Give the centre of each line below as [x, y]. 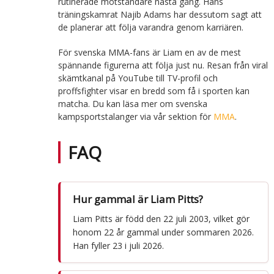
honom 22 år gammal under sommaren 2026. [163, 232]
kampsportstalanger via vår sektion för [135, 117]
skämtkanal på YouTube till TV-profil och [138, 78]
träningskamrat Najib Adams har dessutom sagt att [160, 15]
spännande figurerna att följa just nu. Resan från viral [163, 65]
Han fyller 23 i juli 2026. [118, 246]
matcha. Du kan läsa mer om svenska [132, 104]
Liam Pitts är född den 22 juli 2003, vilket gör [161, 219]
